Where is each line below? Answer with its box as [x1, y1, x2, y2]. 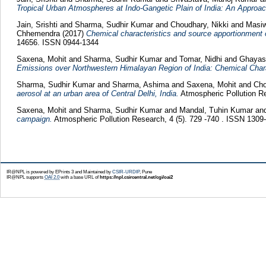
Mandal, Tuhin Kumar [179, 105, 255, 115]
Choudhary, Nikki [170, 20, 229, 30]
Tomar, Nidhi [179, 54, 224, 64]
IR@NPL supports [7, 174, 45, 180]
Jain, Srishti [16, 20, 58, 30]
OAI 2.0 [45, 174, 59, 180]
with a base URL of [59, 174, 100, 180]
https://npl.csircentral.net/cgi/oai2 [100, 174, 173, 180]
